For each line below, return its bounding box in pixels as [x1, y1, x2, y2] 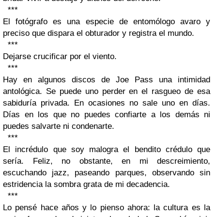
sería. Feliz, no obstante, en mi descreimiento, [3, 156, 210, 166]
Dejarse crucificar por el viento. [3, 52, 117, 62]
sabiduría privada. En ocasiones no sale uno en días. [3, 98, 210, 108]
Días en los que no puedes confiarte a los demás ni [3, 110, 210, 120]
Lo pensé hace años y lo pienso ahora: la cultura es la [3, 203, 210, 213]
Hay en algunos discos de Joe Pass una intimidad [3, 75, 210, 85]
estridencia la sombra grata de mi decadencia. [3, 180, 170, 189]
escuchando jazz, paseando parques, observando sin [3, 168, 210, 178]
